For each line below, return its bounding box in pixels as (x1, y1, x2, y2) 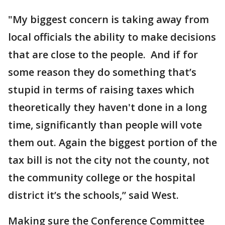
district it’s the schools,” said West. (8, 188, 179, 202)
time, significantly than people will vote (8, 118, 202, 132)
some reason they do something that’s (8, 65, 196, 79)
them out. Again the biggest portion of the (8, 136, 217, 149)
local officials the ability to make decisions (8, 30, 216, 44)
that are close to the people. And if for (8, 48, 198, 61)
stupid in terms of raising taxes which (8, 83, 194, 96)
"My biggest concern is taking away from (8, 13, 209, 26)
